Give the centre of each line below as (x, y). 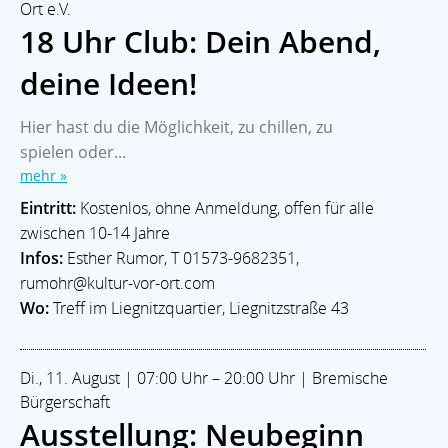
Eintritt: (48, 207)
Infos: (41, 257)
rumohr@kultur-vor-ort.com (117, 282)
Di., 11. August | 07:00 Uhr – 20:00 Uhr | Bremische (204, 377)
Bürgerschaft (65, 401)
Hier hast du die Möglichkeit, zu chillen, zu (176, 126)
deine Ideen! (108, 83)
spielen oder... (73, 151)
